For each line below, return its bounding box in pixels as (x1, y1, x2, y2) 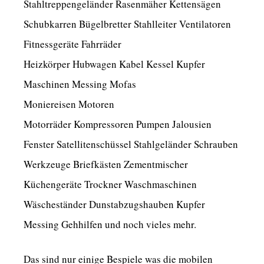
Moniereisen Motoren (24, 97, 114, 111)
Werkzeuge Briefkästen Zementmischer (24, 157, 188, 171)
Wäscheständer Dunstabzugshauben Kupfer (24, 197, 205, 211)
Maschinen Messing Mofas (24, 77, 136, 91)
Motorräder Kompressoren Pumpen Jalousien (24, 117, 212, 131)
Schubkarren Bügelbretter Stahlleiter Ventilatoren (24, 16, 231, 31)
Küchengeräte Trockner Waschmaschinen (24, 177, 197, 191)
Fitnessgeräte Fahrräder (24, 37, 121, 51)
